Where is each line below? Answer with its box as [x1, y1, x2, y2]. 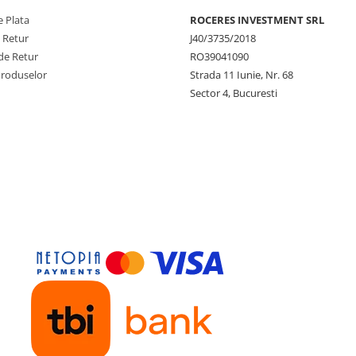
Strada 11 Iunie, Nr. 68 [190, 67, 293, 82]
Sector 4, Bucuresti [190, 85, 277, 100]
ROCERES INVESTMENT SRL [190, 12, 324, 27]
